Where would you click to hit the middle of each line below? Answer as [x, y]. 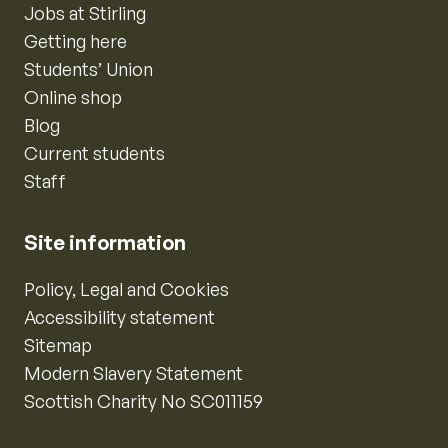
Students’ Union [88, 69]
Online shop [73, 97]
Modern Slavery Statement [133, 373]
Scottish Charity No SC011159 [143, 401]
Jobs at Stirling [85, 13]
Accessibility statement [119, 317]
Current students [94, 153]
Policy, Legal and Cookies [126, 289]
